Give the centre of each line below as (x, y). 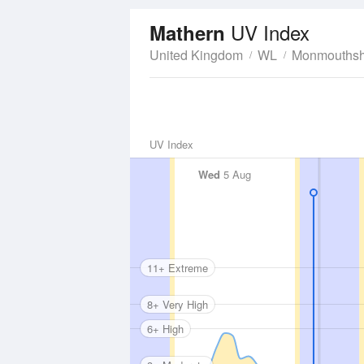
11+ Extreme (178, 267)
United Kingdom (196, 55)
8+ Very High (178, 304)
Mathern (190, 32)
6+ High (165, 328)
